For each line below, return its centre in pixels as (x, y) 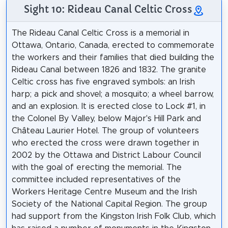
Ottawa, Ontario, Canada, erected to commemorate (113, 46)
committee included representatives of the (96, 180)
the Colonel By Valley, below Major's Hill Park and (106, 119)
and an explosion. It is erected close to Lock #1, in (108, 107)
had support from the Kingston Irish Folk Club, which (113, 217)
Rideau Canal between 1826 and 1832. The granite (109, 70)
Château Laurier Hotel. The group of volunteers (105, 131)
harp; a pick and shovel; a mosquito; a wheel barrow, (112, 94)
